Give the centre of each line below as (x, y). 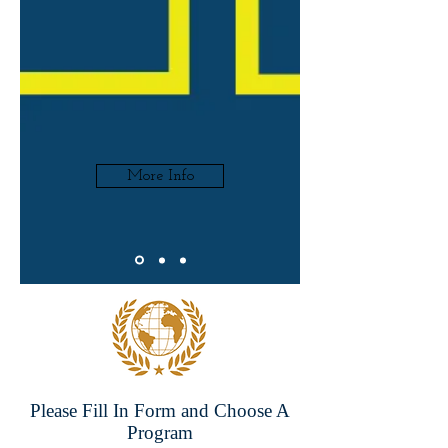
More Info (160, 176)
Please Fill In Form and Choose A (160, 410)
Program (160, 432)
